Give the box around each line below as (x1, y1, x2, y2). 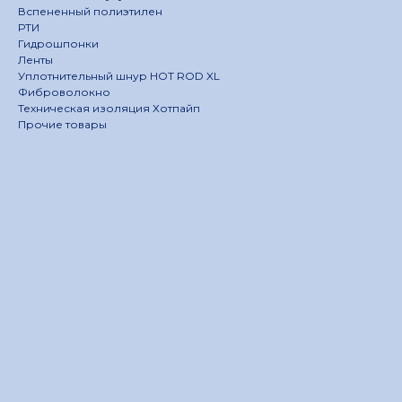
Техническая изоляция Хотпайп (18, 101, 200, 116)
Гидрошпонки (18, 37, 99, 51)
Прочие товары (18, 118, 107, 132)
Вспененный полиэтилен (18, 4, 162, 19)
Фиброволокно (18, 85, 110, 100)
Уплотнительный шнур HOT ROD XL (18, 69, 220, 83)
